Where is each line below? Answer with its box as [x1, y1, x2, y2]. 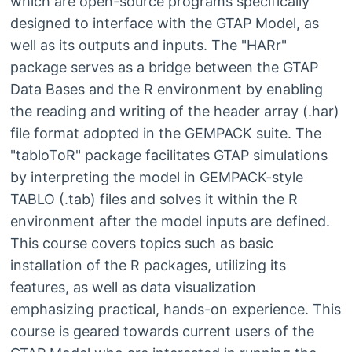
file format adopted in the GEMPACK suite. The [9, 125, 321, 142]
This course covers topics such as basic [9, 235, 273, 252]
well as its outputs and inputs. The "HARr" [9, 37, 287, 54]
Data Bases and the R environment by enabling [9, 81, 323, 98]
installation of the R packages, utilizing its [9, 257, 286, 274]
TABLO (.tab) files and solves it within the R [9, 191, 298, 208]
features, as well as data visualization [9, 279, 256, 296]
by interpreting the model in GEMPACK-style [9, 169, 303, 186]
